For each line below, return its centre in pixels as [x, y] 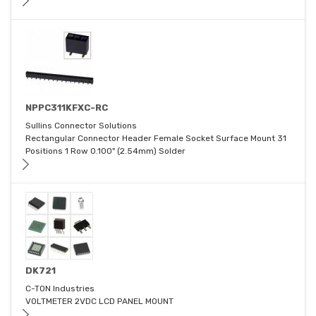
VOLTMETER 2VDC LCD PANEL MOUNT [99, 302]
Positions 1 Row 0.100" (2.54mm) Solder [105, 151]
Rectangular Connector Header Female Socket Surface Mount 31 [156, 139]
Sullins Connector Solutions [81, 126]
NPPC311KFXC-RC [67, 108]
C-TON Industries [60, 289]
